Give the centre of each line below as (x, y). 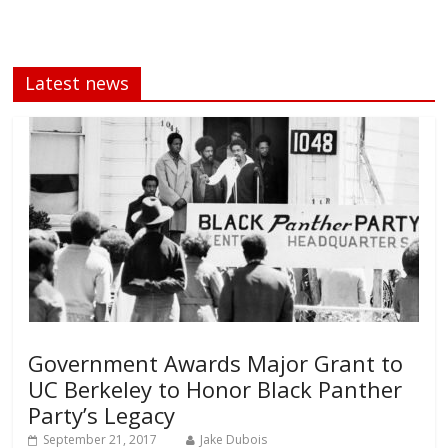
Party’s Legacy (102, 415)
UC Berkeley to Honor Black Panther (215, 389)
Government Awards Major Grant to (216, 363)
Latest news (77, 83)
